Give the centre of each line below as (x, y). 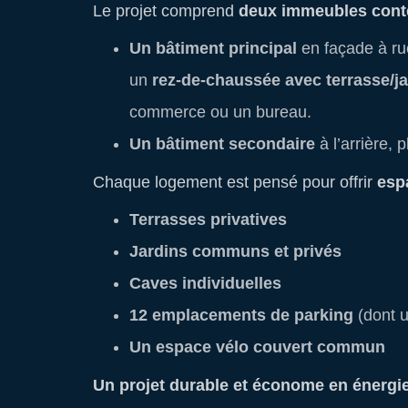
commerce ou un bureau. (220, 112)
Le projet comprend (166, 11)
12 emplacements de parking (241, 315)
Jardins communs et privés (235, 251)
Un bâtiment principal (213, 48)
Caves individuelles (205, 283)
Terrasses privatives (208, 219)
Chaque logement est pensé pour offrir (235, 182)
